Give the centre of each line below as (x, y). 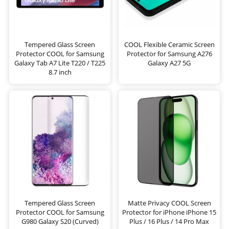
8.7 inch (60, 72)
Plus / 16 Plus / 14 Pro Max (169, 222)
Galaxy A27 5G (169, 63)
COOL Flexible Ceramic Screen (169, 45)
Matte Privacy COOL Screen (169, 203)
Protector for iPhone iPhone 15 (169, 212)
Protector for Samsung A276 (169, 54)
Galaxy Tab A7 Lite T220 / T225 (60, 63)
